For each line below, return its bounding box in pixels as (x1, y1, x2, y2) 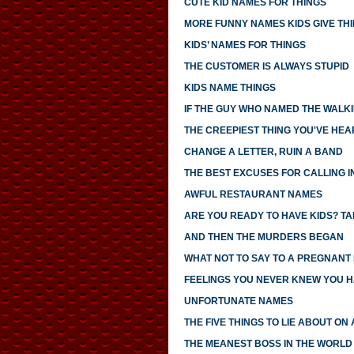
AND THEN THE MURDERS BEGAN (183, 232, 344, 243)
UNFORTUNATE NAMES (183, 296, 293, 307)
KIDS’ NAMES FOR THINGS (183, 40, 306, 51)
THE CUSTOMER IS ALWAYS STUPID (183, 61, 349, 73)
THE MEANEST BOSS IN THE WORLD (183, 338, 352, 350)
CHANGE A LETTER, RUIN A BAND (183, 146, 343, 158)
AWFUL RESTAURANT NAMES (183, 189, 322, 201)
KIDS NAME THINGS (183, 82, 276, 94)
